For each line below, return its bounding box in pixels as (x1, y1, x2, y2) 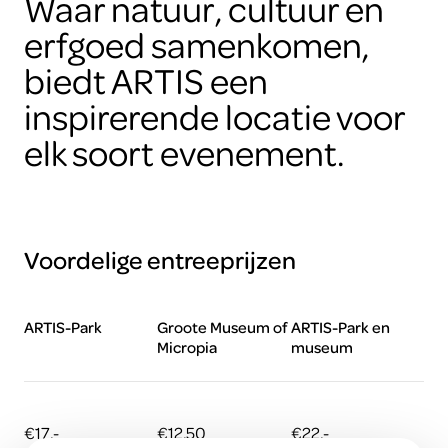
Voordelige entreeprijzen (24, 243, 296, 275)
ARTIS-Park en (290, 316, 390, 337)
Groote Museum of (157, 316, 289, 337)
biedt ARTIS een (24, 56, 268, 102)
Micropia (157, 336, 218, 357)
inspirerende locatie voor (24, 92, 405, 138)
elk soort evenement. (24, 128, 344, 174)
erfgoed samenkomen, (24, 20, 369, 66)
